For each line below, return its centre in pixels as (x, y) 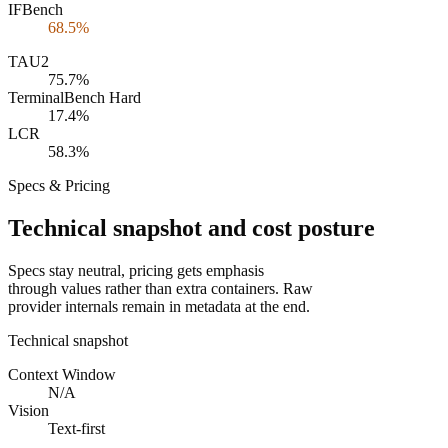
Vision (28, 410)
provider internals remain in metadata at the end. (159, 306)
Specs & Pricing (59, 185)
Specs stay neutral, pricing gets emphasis (136, 270)
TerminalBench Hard (74, 97)
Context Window (62, 374)
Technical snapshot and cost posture (191, 227)
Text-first (76, 428)
